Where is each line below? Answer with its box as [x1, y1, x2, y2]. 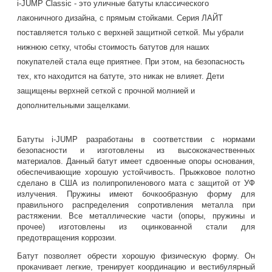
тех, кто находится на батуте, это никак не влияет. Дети [17, 72, 225, 81]
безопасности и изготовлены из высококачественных [17, 146, 255, 155]
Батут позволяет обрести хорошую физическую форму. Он [17, 251, 255, 261]
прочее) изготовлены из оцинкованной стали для [17, 222, 255, 232]
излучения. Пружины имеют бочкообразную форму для [17, 189, 255, 199]
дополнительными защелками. [17, 101, 131, 110]
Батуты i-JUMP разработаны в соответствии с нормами [17, 135, 255, 144]
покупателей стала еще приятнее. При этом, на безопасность [17, 57, 245, 67]
